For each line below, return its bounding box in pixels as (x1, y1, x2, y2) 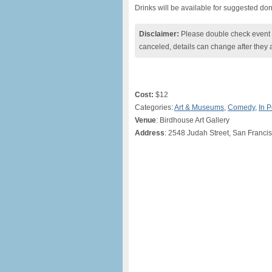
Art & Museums (174, 103, 224, 112)
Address (135, 129, 165, 137)
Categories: (135, 103, 174, 112)
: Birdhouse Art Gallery (156, 116, 229, 124)
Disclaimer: (139, 30, 179, 38)
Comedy (228, 103, 255, 112)
